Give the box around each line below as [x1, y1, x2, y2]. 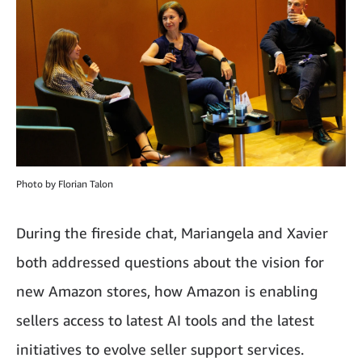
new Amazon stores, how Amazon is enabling [16, 281, 318, 300]
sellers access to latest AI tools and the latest [16, 310, 314, 329]
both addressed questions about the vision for [16, 252, 324, 271]
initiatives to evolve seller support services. [16, 339, 304, 358]
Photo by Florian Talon [16, 177, 113, 190]
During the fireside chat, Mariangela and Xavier [16, 223, 328, 242]
